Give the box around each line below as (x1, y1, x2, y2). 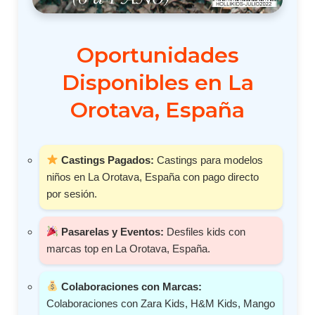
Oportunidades (76, 41, 239, 68)
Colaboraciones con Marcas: (61, 280, 202, 292)
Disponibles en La (61, 69, 254, 96)
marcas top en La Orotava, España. (46, 242, 211, 255)
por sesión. (46, 187, 98, 200)
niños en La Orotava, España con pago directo (46, 170, 259, 183)
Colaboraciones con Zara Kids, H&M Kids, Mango (46, 297, 276, 309)
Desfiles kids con (164, 225, 246, 238)
